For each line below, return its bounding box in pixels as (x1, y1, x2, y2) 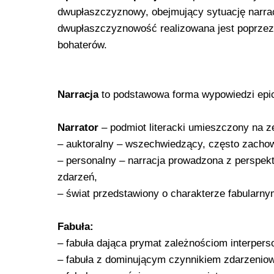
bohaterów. (57, 39, 107, 51)
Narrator (57, 121, 98, 133)
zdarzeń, (57, 171, 97, 183)
